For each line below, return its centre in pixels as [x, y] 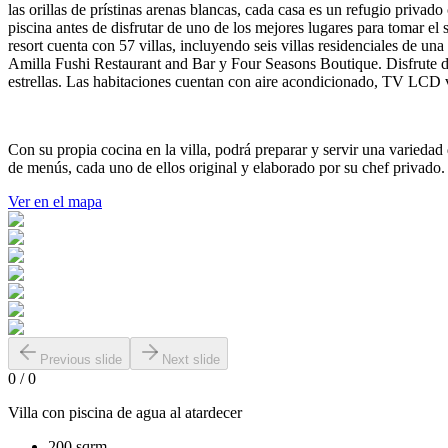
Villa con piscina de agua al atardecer [125, 413]
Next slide [191, 360]
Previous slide [81, 360]
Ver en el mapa [55, 202]
